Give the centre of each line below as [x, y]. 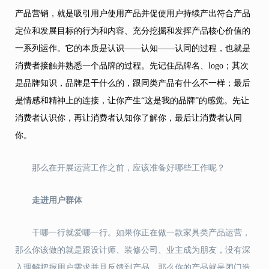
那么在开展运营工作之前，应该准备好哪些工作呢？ [128, 168]
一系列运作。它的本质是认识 [70, 48]
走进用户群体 [57, 200]
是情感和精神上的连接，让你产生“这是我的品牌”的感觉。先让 [132, 101]
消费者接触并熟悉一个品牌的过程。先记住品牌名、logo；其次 [132, 66]
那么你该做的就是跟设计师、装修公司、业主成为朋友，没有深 [133, 250]
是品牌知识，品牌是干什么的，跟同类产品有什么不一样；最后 [133, 83]
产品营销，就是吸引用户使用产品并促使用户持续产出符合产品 [133, 14]
